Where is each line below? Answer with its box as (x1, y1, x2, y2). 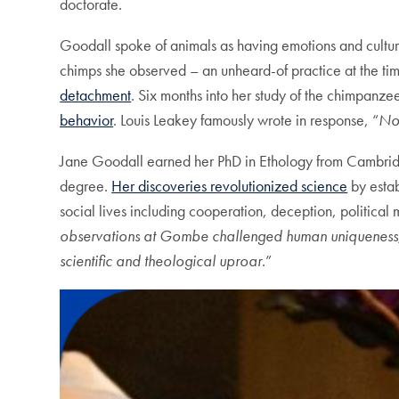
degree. (60, 175, 112, 197)
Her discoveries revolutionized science (111, 175, 348, 197)
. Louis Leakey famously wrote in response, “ (113, 110, 379, 131)
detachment (60, 85, 132, 106)
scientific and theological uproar (60, 250, 263, 272)
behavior (60, 110, 114, 131)
